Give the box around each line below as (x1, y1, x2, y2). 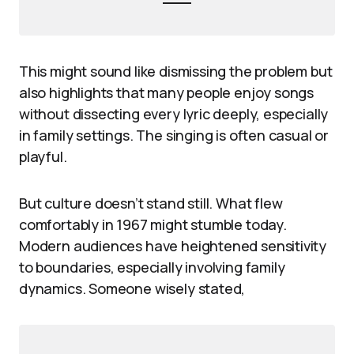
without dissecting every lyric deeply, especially (19, 104, 329, 123)
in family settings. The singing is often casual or (19, 125, 330, 145)
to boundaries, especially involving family (19, 257, 285, 277)
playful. (19, 146, 67, 166)
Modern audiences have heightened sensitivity (19, 235, 327, 255)
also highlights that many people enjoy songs (19, 82, 314, 102)
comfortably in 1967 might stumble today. (19, 214, 287, 234)
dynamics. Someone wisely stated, (19, 278, 246, 298)
